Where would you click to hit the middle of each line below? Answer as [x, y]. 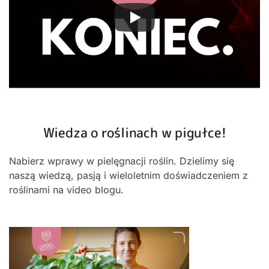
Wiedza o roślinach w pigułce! [134, 132]
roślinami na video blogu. [66, 189]
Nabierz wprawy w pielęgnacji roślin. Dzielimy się [122, 161]
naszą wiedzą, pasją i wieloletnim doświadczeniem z [128, 175]
